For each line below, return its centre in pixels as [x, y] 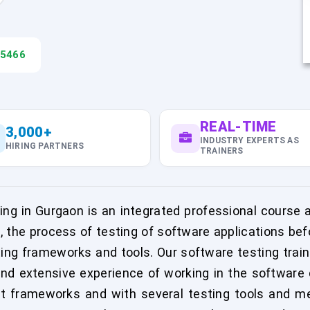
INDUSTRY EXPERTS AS [249, 140]
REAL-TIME [238, 127]
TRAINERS [222, 151]
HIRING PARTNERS [45, 146]
